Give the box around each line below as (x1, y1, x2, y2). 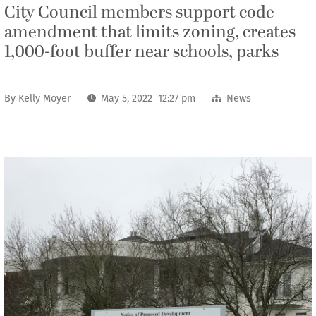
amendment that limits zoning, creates (4, 20, 296, 45)
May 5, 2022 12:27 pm (101, 92, 196, 104)
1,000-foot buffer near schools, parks (4, 39, 279, 65)
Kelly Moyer (18, 92, 71, 104)
